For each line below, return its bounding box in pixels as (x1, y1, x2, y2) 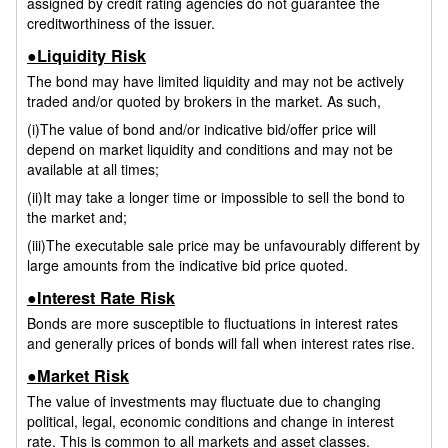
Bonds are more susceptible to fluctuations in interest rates (27, 312, 398, 333)
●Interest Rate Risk (27, 286, 175, 310)
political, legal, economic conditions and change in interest (27, 410, 394, 431)
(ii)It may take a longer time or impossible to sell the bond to (27, 186, 405, 207)
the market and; (27, 206, 127, 227)
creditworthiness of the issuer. (27, 12, 215, 33)
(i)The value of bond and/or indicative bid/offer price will (27, 118, 376, 139)
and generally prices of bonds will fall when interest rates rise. (27, 332, 415, 353)
